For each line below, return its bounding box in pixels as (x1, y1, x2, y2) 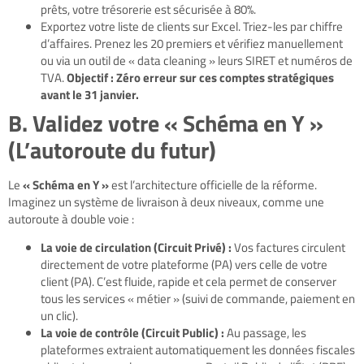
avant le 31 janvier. (41, 84, 139, 104)
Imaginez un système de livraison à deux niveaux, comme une (8, 192, 324, 211)
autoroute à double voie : (8, 209, 134, 228)
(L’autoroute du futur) (8, 132, 216, 167)
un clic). (41, 305, 78, 325)
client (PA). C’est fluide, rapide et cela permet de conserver (41, 271, 336, 291)
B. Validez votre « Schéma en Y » (8, 105, 323, 141)
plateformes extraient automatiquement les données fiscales (41, 340, 355, 359)
